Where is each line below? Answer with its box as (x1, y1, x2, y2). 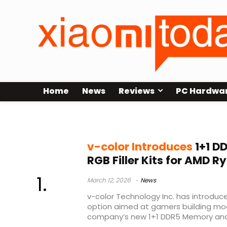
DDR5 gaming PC (36, 112, 129, 127)
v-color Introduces (87, 139, 193, 155)
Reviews (119, 85, 155, 97)
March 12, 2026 (87, 176, 131, 185)
